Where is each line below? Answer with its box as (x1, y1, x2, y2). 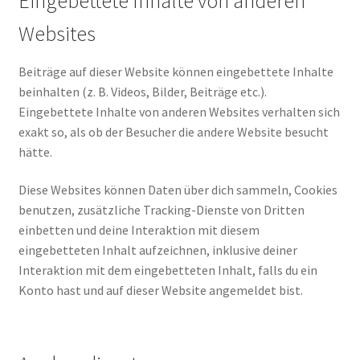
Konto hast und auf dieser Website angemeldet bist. (18, 282, 303, 299)
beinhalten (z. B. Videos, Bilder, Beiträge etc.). (18, 83, 267, 100)
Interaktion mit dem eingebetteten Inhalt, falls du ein (18, 262, 317, 279)
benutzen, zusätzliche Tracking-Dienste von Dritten (18, 202, 305, 219)
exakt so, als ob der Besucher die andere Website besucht (18, 123, 329, 140)
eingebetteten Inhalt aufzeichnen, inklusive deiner (18, 242, 297, 259)
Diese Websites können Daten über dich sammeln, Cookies (18, 182, 337, 198)
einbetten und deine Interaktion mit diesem (18, 222, 260, 239)
